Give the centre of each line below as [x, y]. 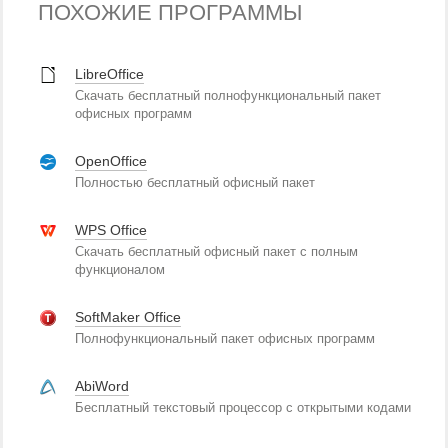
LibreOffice [109, 74]
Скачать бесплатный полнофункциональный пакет [228, 95]
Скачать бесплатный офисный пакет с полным [216, 251]
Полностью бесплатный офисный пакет [195, 182]
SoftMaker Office [128, 317]
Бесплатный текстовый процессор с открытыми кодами [243, 407]
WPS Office [111, 230]
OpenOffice [111, 161]
